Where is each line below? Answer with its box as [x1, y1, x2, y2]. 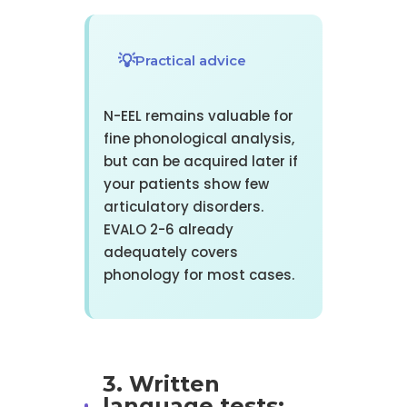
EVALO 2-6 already [103, 220, 233, 240]
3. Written [102, 371, 220, 398]
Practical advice [134, 52, 246, 70]
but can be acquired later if [103, 152, 298, 172]
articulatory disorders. [103, 197, 263, 217]
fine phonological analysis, [103, 129, 294, 149]
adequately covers [103, 243, 238, 263]
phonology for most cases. [103, 265, 294, 285]
